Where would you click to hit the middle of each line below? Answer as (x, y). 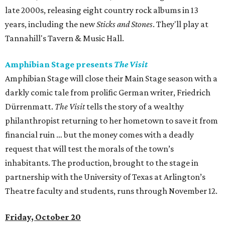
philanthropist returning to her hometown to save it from (111, 121)
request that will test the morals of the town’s (89, 149)
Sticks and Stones (125, 24)
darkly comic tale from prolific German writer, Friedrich (108, 93)
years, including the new (51, 24)
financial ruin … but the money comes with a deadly (99, 135)
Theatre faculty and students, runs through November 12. (111, 191)
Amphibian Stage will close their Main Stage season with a (111, 79)
